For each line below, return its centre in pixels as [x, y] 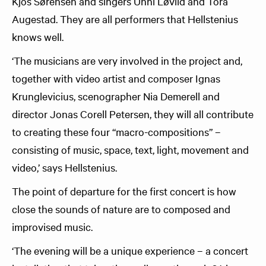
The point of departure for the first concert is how [124, 191]
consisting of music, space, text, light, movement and [130, 149]
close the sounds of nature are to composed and [121, 209]
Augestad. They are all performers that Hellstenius [125, 19]
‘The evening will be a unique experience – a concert [130, 250]
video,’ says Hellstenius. [64, 167]
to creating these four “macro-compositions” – [116, 132]
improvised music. [52, 227]
